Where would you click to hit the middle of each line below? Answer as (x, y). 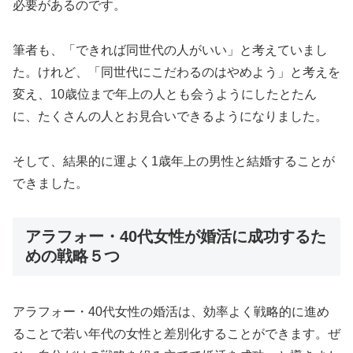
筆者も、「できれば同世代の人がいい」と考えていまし (170, 50)
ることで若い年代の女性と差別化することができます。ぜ (176, 334)
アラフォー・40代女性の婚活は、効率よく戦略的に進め (171, 312)
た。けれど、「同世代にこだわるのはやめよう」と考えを (176, 72)
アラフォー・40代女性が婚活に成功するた (176, 236)
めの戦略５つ (72, 256)
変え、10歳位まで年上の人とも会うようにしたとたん (165, 95)
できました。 (50, 184)
